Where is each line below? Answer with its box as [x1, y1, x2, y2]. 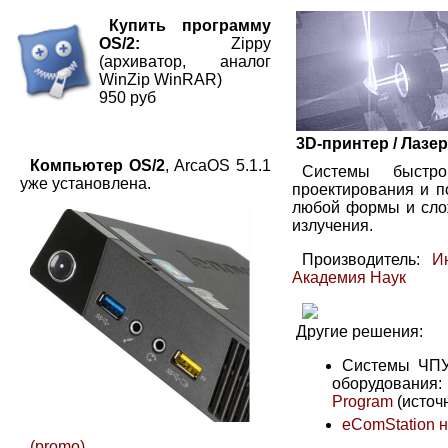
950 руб [99, 89, 156, 106]
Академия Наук [292, 269, 406, 287]
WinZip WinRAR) [99, 71, 222, 88]
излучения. [292, 217, 373, 235]
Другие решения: [296, 323, 423, 341]
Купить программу [109, 17, 271, 34]
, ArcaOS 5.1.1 [165, 157, 271, 174]
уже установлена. [20, 175, 151, 192]
